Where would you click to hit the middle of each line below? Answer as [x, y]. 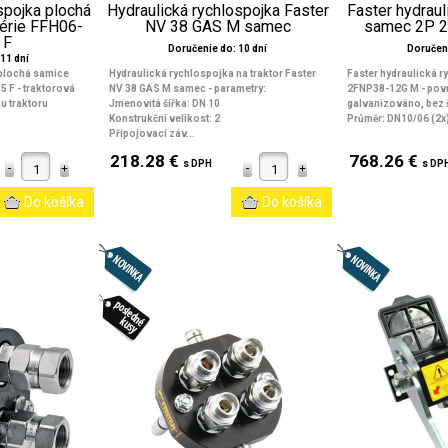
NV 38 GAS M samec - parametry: [187, 88]
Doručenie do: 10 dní [218, 48]
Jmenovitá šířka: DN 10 [164, 103]
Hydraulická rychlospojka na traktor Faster [212, 73]
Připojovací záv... [151, 133]
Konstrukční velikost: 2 [164, 118]
